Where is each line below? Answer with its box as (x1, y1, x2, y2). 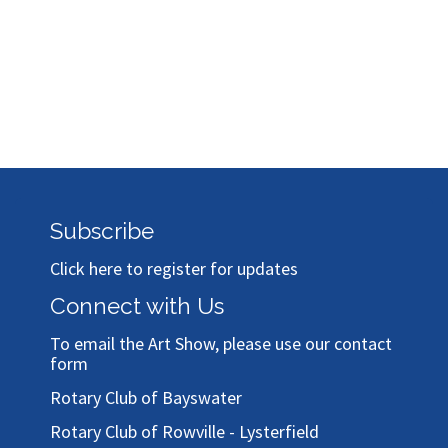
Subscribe (50, 217, 154, 244)
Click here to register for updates (50, 256, 298, 280)
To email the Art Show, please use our (50, 331, 334, 355)
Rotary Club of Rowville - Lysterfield (50, 419, 319, 443)
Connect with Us (50, 292, 224, 319)
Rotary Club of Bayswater (50, 385, 242, 409)
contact (334, 331, 392, 355)
